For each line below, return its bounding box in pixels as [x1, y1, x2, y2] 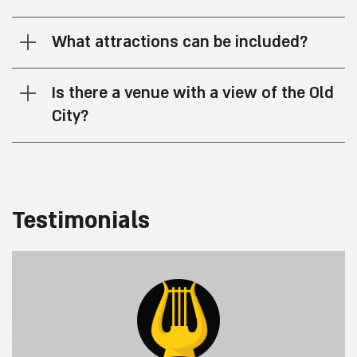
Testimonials [12, 206, 150, 236]
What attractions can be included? [52, 32, 308, 53]
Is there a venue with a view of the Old [52, 83, 334, 104]
